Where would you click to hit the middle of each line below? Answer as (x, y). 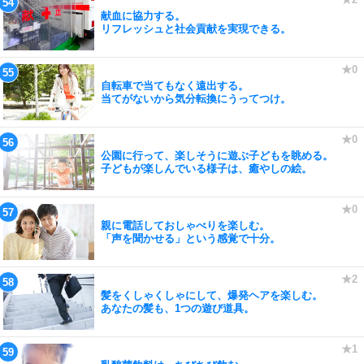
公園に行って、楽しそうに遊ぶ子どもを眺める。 (217, 155)
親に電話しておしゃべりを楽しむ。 (185, 225)
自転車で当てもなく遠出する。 (175, 85)
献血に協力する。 (143, 15)
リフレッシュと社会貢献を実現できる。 (196, 28)
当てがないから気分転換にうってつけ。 (196, 98)
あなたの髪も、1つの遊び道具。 (178, 308)
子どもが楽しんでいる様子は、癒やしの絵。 (206, 168)
